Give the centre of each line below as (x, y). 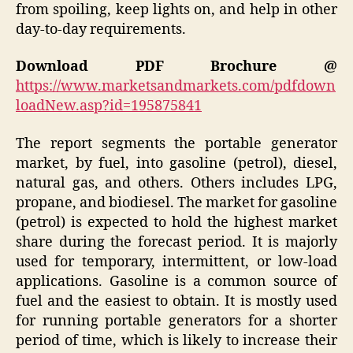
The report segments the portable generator (176, 143)
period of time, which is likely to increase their (176, 340)
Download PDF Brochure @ (176, 67)
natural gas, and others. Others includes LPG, (176, 183)
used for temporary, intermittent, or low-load (176, 262)
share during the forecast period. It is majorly (176, 242)
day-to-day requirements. (102, 29)
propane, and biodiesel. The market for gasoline (176, 203)
